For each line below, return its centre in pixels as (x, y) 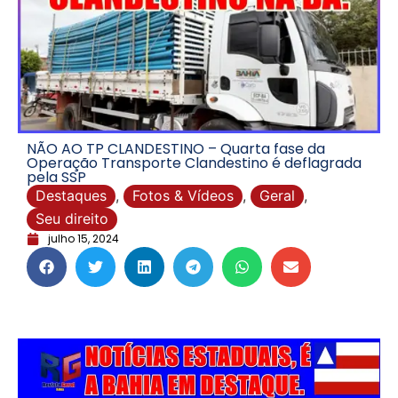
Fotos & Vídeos (183, 196)
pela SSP (56, 178)
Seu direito (72, 219)
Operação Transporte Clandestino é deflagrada (194, 163)
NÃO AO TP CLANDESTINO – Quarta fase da (176, 149)
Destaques (71, 196)
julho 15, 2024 (84, 239)
